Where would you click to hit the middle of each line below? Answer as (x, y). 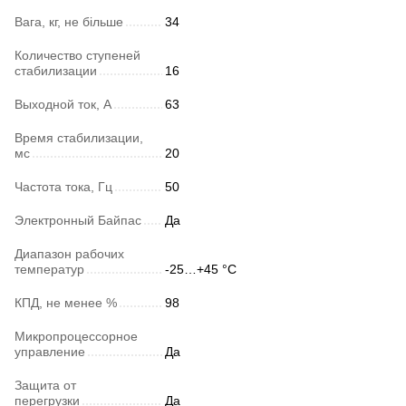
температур (49, 270)
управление (50, 352)
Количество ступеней (77, 56)
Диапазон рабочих (69, 254)
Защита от (45, 386)
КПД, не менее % (66, 303)
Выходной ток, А (63, 105)
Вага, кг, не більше (69, 22)
